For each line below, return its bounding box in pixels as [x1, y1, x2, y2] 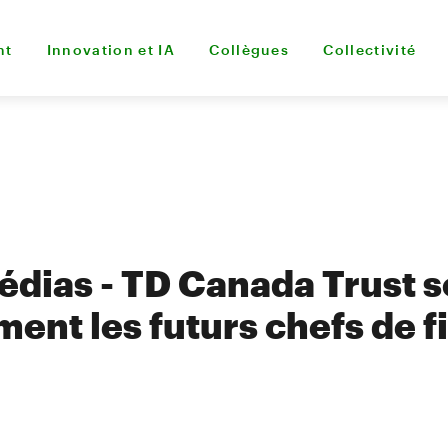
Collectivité [323, 40, 417, 58]
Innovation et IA [46, 40, 176, 58]
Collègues [209, 40, 290, 58]
